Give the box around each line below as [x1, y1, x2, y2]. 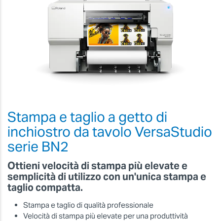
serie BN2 [7, 137, 69, 155]
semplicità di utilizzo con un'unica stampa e [7, 170, 206, 184]
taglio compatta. [7, 181, 83, 194]
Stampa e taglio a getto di [7, 108, 167, 126]
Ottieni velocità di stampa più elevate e [7, 159, 187, 173]
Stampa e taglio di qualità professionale [23, 200, 153, 210]
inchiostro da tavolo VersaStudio [7, 122, 212, 141]
